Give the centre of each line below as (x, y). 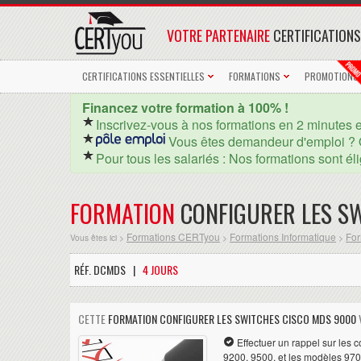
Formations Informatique (283, 236)
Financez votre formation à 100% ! (185, 107)
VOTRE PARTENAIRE (218, 35)
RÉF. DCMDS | (108, 269)
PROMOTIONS (332, 76)
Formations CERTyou (173, 236)
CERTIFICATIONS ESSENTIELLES (143, 76)
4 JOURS (160, 269)
